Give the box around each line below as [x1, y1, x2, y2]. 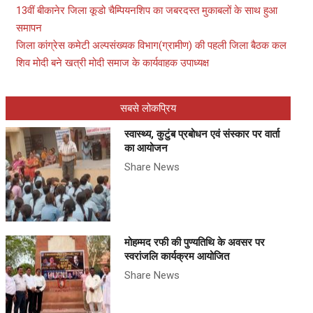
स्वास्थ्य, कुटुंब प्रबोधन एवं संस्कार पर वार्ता [124, 128, 279, 140]
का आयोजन [124, 142, 168, 154]
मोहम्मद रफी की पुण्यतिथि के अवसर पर [124, 236, 265, 249]
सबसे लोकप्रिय [120, 102, 176, 115]
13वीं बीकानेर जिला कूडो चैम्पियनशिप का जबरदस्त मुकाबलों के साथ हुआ [16, 4, 277, 17]
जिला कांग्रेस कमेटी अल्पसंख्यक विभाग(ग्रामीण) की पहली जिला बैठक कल [16, 39, 286, 52]
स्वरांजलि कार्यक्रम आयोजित [124, 250, 229, 263]
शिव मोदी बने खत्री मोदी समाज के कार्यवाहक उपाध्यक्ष [16, 57, 209, 69]
